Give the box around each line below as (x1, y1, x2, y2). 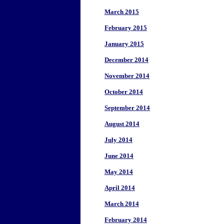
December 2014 (104, 56, 148, 63)
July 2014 (104, 136, 132, 143)
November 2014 (104, 72, 149, 79)
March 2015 (104, 8, 139, 15)
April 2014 (104, 184, 135, 191)
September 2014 (104, 104, 150, 111)
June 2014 (104, 152, 133, 159)
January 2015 (104, 40, 144, 47)
